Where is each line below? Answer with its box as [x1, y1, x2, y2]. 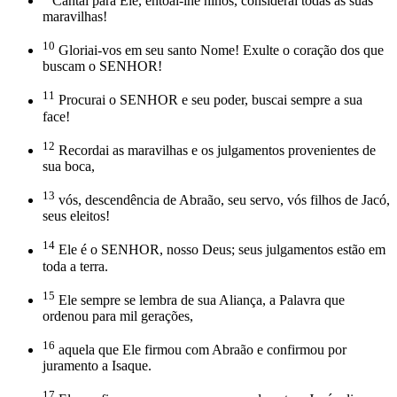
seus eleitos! [43, 208, 110, 224]
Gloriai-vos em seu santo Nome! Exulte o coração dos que [55, 43, 384, 58]
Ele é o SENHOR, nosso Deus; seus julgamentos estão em [55, 242, 385, 258]
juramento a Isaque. [43, 358, 152, 374]
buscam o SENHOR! [43, 58, 162, 74]
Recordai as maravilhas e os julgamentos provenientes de [55, 142, 376, 158]
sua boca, [43, 158, 95, 174]
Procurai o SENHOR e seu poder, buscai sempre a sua [55, 92, 362, 108]
